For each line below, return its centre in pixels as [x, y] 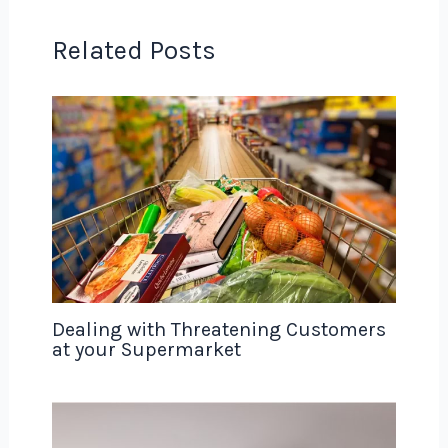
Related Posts [133, 50]
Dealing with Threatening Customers [218, 329]
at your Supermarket [146, 349]
